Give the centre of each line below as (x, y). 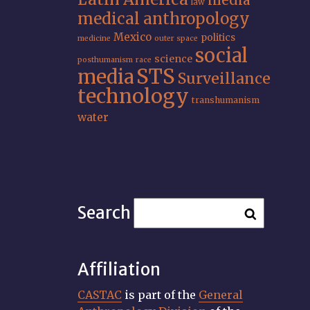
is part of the (160, 295)
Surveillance (224, 79)
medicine (94, 38)
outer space (176, 38)
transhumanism (226, 100)
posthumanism (105, 60)
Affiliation (119, 270)
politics (218, 37)
